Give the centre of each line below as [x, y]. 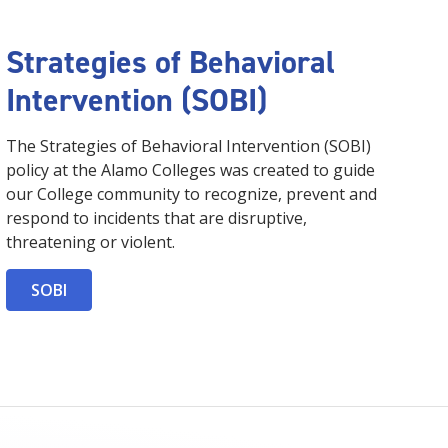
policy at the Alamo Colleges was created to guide [190, 170]
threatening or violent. [90, 242]
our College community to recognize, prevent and [191, 194]
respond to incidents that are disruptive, [156, 218]
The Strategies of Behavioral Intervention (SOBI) [188, 146]
